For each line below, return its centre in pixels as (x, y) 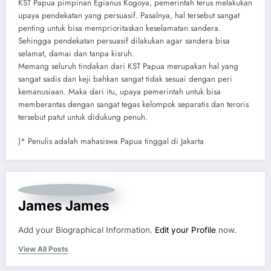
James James (64, 205)
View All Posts (43, 249)
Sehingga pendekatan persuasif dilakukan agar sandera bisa (124, 41)
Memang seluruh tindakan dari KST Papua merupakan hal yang (128, 66)
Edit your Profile (185, 230)
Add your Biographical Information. (87, 230)
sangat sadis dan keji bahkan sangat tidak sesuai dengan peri (125, 79)
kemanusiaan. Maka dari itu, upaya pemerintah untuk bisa (119, 91)
